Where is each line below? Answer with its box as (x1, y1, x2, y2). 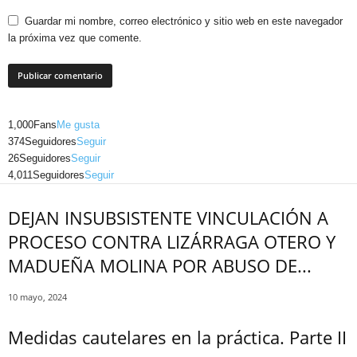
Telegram (157, 163, 205, 175)
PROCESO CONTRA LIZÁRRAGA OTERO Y (8, 229, 335, 253)
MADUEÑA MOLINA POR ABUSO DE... (8, 253, 312, 277)
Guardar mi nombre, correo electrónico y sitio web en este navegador (25, 15, 343, 27)
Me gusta (57, 119, 100, 131)
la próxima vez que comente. (8, 32, 142, 44)
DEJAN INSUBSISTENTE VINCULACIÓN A (8, 206, 328, 229)
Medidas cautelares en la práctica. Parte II (8, 325, 347, 349)
